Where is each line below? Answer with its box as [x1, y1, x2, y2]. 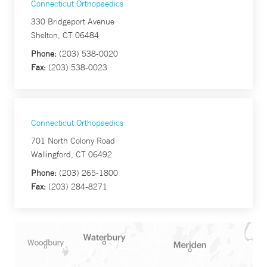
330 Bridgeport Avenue [31, 16, 114, 27]
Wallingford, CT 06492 [31, 149, 112, 160]
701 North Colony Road [31, 135, 115, 146]
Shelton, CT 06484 [31, 30, 99, 41]
